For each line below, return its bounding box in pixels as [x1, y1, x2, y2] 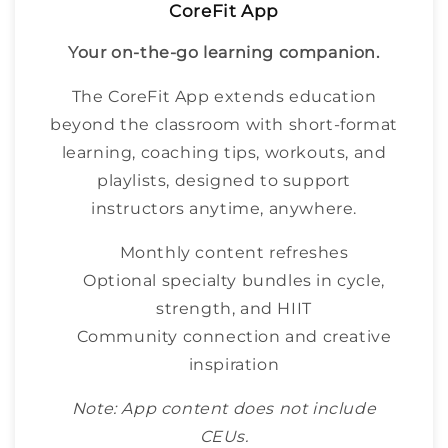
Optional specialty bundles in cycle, [83, 271, 385, 291]
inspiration [188, 355, 280, 375]
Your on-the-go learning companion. [68, 43, 380, 63]
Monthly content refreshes [119, 243, 349, 263]
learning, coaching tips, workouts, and [61, 143, 387, 163]
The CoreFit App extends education [71, 87, 377, 107]
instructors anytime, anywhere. [90, 199, 357, 219]
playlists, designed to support [96, 171, 351, 191]
